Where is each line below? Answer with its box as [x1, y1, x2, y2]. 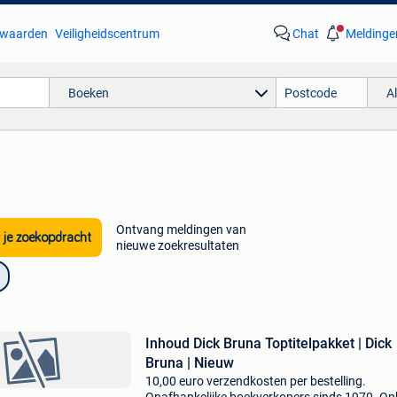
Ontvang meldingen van [115, 222, 246, 237]
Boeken [67, 85, 109, 100]
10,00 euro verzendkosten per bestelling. [144, 374, 366, 388]
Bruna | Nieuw [144, 354, 234, 371]
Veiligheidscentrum [54, 27, 160, 41]
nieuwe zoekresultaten [115, 238, 239, 253]
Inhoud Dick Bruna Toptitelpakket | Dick [144, 335, 392, 352]
